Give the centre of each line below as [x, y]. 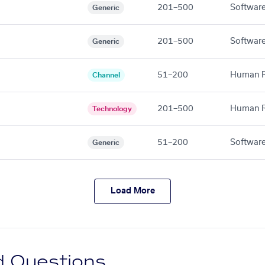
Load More [132, 191]
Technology [112, 109]
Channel [106, 75]
